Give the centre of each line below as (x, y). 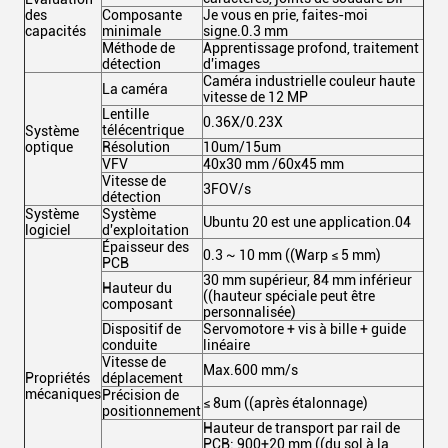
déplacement (142, 378)
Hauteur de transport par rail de (301, 428)
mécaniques (63, 394)
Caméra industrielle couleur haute (309, 81)
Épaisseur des (145, 247)
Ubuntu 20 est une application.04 (307, 222)
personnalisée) (249, 312)
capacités (55, 31)
